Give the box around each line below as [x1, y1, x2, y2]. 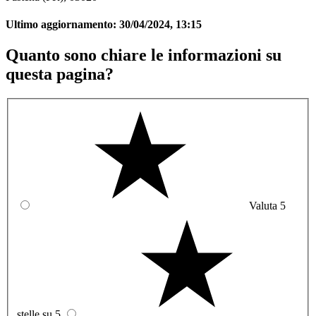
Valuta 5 [249, 199, 286, 212]
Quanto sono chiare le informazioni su [6, 46, 281, 65]
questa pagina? [6, 65, 114, 84]
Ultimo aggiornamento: [6, 18, 119, 30]
